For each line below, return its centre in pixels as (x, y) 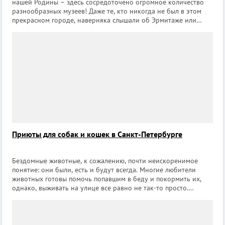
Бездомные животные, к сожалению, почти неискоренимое (105, 161)
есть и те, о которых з (46, 38)
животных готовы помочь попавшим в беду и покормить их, (107, 179)
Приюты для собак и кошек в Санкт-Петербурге (97, 134)
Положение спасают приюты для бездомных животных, (99, 197)
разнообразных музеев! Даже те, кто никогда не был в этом (107, 11)
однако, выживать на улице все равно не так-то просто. (100, 188)
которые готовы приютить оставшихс (71, 206)
